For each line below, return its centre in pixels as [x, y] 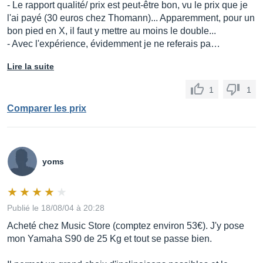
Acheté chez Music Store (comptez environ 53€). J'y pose [126, 226]
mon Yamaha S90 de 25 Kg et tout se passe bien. [109, 239]
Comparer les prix [47, 108]
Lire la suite [31, 66]
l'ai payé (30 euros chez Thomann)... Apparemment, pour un [131, 18]
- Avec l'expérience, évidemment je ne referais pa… [114, 44]
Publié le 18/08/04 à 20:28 [56, 208]
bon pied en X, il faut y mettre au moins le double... [112, 31]
